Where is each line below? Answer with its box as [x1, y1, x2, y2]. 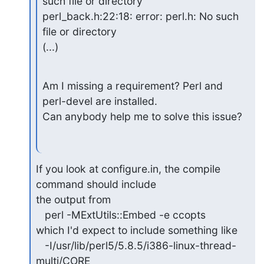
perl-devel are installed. [42, 95, 157, 108]
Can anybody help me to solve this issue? [42, 110, 242, 123]
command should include [35, 178, 156, 190]
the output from [35, 193, 111, 206]
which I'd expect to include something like [35, 224, 237, 236]
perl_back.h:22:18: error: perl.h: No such [42, 10, 239, 23]
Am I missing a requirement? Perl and [42, 80, 223, 93]
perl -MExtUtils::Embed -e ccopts [35, 209, 45, 221]
